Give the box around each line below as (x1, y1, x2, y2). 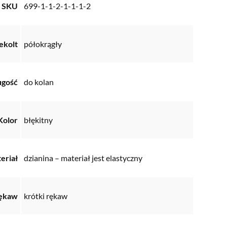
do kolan (24, 77, 54, 87)
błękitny (24, 115, 53, 125)
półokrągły (24, 39, 62, 49)
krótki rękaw (24, 191, 67, 201)
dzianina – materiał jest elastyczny (24, 153, 142, 163)
